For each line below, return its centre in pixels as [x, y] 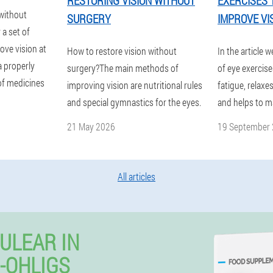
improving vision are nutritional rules [135, 85]
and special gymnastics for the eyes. [134, 102]
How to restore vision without [122, 51]
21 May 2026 [91, 126]
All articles [136, 176]
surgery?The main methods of [123, 68]
